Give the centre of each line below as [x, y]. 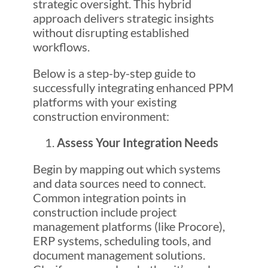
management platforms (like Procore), [129, 226]
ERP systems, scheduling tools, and [122, 241]
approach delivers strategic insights [123, 18]
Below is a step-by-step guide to [114, 73]
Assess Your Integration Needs [137, 143]
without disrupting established [111, 33]
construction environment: [101, 116]
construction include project [104, 212]
